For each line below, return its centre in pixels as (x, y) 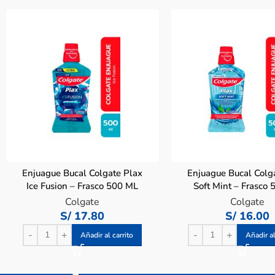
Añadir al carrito (107, 235)
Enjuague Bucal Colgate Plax (83, 173)
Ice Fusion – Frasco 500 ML (83, 186)
